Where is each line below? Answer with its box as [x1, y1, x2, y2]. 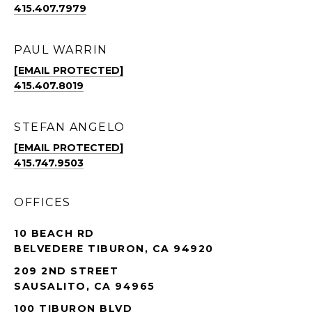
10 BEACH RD [14, 226, 95, 240]
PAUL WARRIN [14, 42, 108, 56]
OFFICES [14, 195, 71, 209]
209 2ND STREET [14, 264, 118, 277]
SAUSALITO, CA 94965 [14, 279, 155, 292]
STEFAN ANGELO [14, 120, 125, 134]
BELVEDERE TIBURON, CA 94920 [14, 242, 214, 255]
